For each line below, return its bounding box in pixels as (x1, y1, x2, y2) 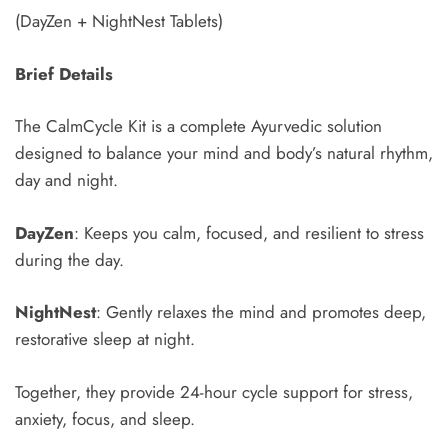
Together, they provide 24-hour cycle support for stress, (15, 379, 413, 404)
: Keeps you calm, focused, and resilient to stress (74, 220, 424, 245)
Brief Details (15, 61, 113, 86)
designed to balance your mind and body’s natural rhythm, (15, 141, 433, 166)
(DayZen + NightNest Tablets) (15, 9, 223, 34)
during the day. (15, 247, 124, 272)
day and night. (15, 168, 118, 193)
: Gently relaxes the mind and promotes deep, (96, 300, 426, 325)
